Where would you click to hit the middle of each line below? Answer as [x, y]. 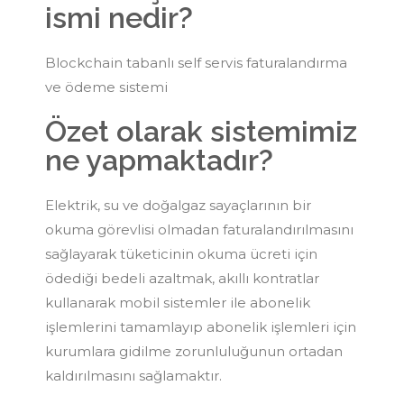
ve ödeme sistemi [106, 87]
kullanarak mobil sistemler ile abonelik [178, 302]
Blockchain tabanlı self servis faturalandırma [196, 62]
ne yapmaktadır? [159, 160]
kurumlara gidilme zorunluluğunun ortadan [194, 351]
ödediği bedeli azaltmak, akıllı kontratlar [182, 278]
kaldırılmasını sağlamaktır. [133, 375]
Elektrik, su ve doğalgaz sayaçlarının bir [178, 205]
